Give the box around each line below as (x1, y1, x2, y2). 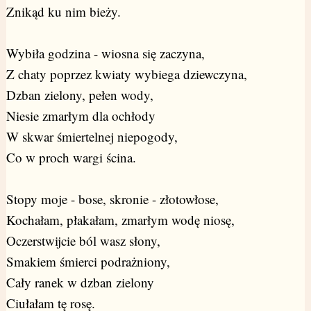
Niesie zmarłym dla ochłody (6, 106, 155, 124)
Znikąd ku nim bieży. (6, 2, 121, 20)
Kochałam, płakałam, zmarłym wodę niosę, (6, 210, 235, 228)
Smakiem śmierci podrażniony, (6, 252, 170, 270)
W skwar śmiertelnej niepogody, (6, 127, 178, 145)
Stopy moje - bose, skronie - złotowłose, (6, 190, 219, 208)
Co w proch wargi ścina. (6, 148, 136, 166)
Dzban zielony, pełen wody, (6, 85, 153, 103)
